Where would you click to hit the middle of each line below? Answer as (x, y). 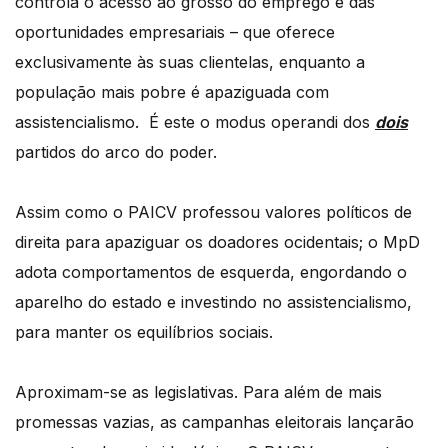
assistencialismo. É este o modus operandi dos (195, 121)
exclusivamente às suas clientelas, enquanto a (190, 61)
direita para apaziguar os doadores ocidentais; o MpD (217, 241)
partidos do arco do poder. (116, 151)
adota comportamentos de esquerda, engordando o (211, 271)
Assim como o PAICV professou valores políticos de (213, 211)
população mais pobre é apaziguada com (172, 91)
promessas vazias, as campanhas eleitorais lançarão (214, 421)
